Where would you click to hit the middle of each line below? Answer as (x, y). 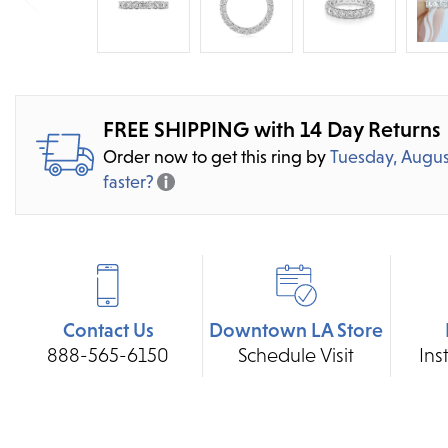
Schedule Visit (296, 355)
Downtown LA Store (296, 330)
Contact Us (108, 330)
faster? (129, 181)
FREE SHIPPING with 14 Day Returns (272, 129)
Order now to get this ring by (217, 156)
